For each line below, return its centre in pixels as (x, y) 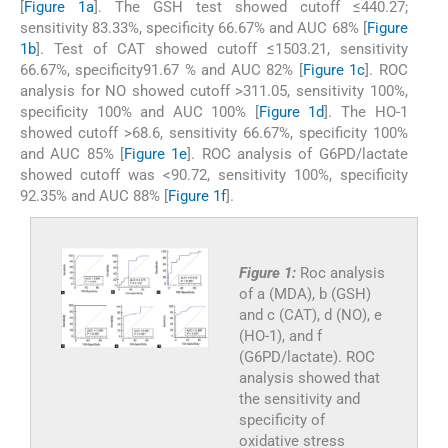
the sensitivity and (299, 399)
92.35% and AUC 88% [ (94, 196)
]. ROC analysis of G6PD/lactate (297, 154)
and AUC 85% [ (72, 154)
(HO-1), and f (280, 336)
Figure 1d (291, 112)
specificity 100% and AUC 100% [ (139, 112)
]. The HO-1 (366, 112)
